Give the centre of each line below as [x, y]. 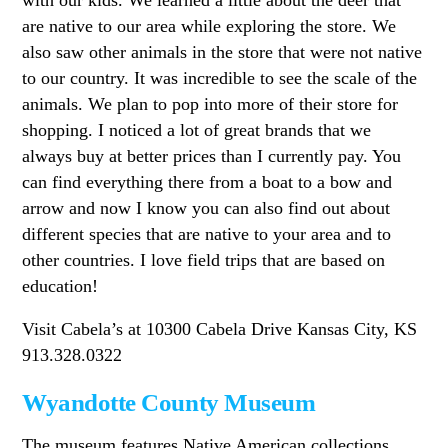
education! [60, 285]
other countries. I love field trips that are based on [204, 259]
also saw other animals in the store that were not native [222, 51]
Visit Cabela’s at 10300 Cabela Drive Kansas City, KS [220, 329]
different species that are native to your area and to [207, 233]
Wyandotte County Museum [169, 403]
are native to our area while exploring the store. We [209, 25]
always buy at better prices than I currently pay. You [212, 155]
